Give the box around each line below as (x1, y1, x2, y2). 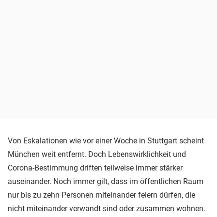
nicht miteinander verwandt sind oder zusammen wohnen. (8, 203, 205, 213)
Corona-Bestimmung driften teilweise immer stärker (8, 163, 183, 172)
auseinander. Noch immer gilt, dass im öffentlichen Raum (8, 176, 203, 186)
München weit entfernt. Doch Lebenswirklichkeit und (8, 149, 186, 159)
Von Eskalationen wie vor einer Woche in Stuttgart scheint (8, 136, 204, 145)
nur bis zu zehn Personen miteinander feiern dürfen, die (8, 190, 195, 200)
